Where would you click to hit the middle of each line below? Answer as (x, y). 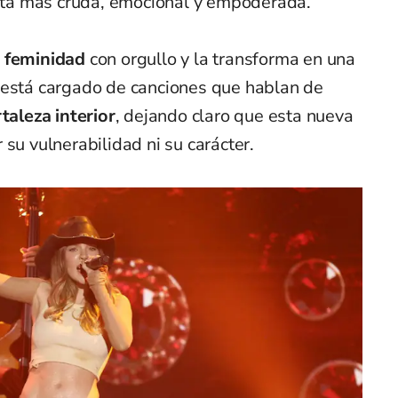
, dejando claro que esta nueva (234, 116)
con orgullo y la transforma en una (221, 60)
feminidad (45, 60)
